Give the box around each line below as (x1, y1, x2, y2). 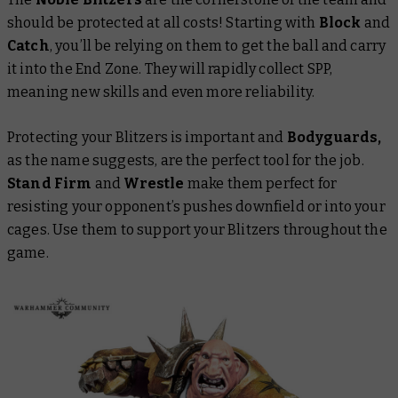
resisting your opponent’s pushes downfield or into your (7, 198, 386, 216)
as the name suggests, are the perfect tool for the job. (7, 152, 364, 170)
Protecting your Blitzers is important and (7, 129, 284, 147)
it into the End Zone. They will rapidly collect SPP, (7, 60, 333, 78)
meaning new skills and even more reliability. (7, 84, 315, 101)
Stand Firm (7, 175, 92, 193)
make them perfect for (184, 175, 338, 193)
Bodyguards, (283, 129, 382, 147)
